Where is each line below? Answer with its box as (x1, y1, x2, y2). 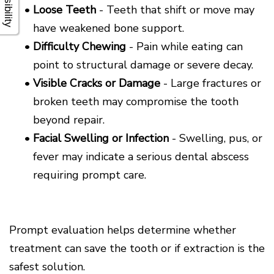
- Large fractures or (160, 75, 261, 91)
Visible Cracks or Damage (33, 75, 160, 91)
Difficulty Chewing (33, 39, 126, 54)
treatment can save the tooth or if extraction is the (9, 240, 265, 256)
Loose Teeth (33, 2, 96, 17)
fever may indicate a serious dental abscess (33, 149, 249, 164)
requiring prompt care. (33, 167, 146, 182)
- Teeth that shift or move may (96, 2, 254, 17)
